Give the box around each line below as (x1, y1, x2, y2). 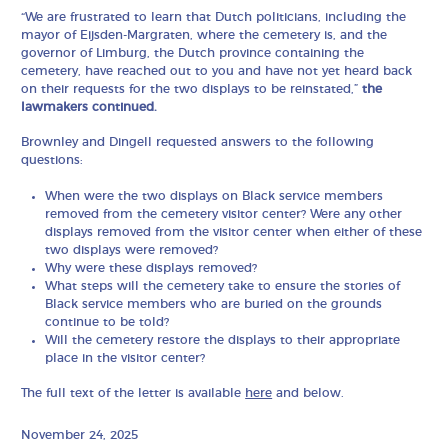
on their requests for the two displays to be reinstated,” (21, 82, 363, 95)
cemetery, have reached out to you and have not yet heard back (21, 64, 413, 77)
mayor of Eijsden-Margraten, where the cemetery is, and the (21, 28, 388, 41)
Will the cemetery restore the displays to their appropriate (45, 333, 401, 346)
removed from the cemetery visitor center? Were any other (45, 207, 403, 220)
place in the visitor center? (45, 351, 206, 364)
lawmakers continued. (21, 100, 162, 113)
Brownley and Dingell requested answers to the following (21, 136, 375, 149)
